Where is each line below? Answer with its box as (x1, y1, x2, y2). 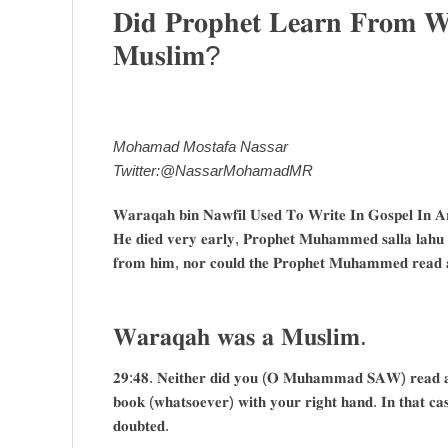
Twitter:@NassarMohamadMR (113, 161, 313, 179)
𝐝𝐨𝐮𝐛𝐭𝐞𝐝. (113, 416, 169, 434)
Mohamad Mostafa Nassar (113, 137, 288, 155)
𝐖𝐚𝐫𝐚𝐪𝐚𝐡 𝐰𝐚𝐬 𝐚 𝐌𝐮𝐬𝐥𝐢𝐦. (113, 322, 367, 350)
